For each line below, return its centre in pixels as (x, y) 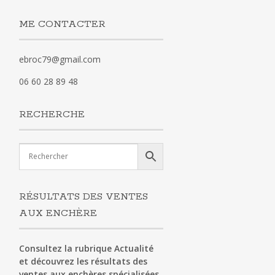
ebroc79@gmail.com (60, 59)
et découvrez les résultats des (83, 261)
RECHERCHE (52, 114)
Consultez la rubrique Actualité (86, 248)
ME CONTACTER (62, 24)
